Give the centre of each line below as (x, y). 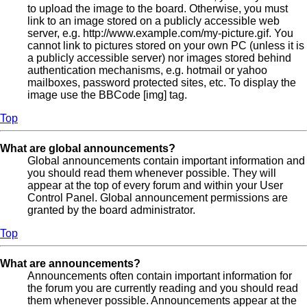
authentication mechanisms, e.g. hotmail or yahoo (147, 71)
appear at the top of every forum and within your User (155, 186)
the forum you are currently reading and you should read (163, 288)
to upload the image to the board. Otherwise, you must (158, 9)
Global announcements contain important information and (166, 161)
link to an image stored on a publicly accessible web (153, 21)
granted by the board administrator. (111, 210)
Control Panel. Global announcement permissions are (158, 198)
